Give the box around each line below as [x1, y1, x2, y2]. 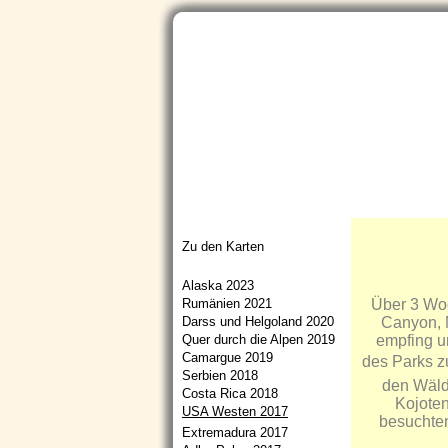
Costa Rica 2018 [182, 386, 278, 401]
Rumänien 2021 [182, 296, 272, 311]
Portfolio [366, 195, 428, 215]
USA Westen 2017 [182, 404, 288, 419]
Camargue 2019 [182, 350, 273, 365]
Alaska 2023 [182, 278, 254, 293]
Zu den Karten [182, 239, 264, 254]
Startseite [183, 195, 255, 215]
